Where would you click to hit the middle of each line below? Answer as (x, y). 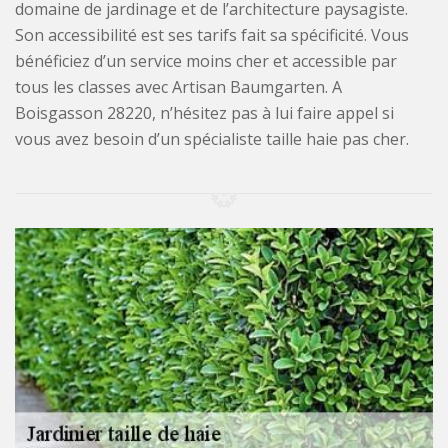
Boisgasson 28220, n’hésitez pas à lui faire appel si (204, 112)
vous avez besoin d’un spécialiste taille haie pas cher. (212, 138)
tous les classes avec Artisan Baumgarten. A (178, 86)
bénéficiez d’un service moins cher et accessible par (206, 60)
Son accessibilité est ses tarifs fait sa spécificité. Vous (212, 34)
